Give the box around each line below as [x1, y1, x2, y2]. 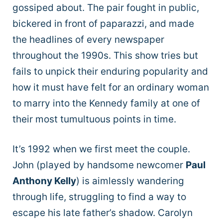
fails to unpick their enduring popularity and [12, 65, 208, 77]
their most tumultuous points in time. [12, 113, 176, 125]
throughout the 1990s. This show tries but [12, 49, 198, 61]
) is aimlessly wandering [76, 175, 184, 187]
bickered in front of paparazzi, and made [12, 17, 194, 29]
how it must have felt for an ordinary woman [12, 81, 209, 93]
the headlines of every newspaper [12, 33, 164, 45]
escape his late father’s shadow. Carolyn [12, 207, 193, 219]
